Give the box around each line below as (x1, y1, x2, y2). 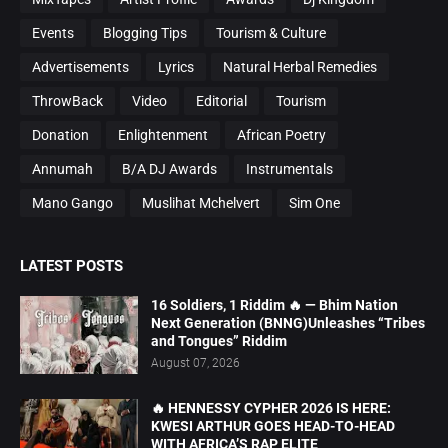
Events (32, 24, 74, 41)
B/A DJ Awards (122, 160, 217, 177)
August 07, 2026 (151, 356, 240, 371)
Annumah (32, 160, 93, 177)
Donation (32, 126, 89, 143)
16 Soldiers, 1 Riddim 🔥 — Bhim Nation (151, 297, 398, 314)
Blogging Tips (103, 24, 187, 41)
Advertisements (32, 58, 129, 75)
